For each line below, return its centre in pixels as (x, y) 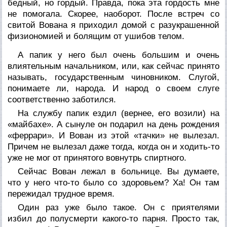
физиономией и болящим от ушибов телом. (96, 36)
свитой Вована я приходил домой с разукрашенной (113, 25)
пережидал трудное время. (61, 194)
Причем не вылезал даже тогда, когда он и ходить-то (113, 146)
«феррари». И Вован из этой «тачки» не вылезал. (113, 135)
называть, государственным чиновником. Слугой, (113, 77)
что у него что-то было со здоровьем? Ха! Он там (113, 182)
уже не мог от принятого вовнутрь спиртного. (97, 158)
